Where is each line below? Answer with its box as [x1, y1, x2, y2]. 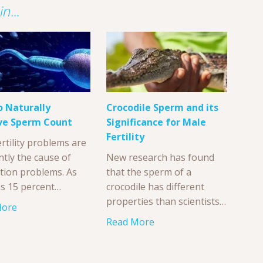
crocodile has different [106, 180, 204, 193]
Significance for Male [106, 115, 206, 129]
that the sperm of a [106, 165, 191, 178]
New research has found [106, 150, 214, 164]
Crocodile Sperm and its [106, 100, 218, 114]
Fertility [106, 130, 144, 143]
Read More [106, 215, 154, 229]
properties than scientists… [106, 194, 226, 208]
